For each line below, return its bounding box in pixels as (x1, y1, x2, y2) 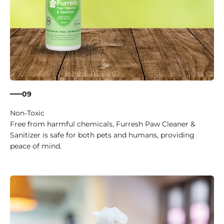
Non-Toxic (10, 108, 44, 118)
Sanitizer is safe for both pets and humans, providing (10, 130, 194, 140)
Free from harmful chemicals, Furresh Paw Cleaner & (10, 119, 195, 129)
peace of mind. (10, 141, 61, 151)
